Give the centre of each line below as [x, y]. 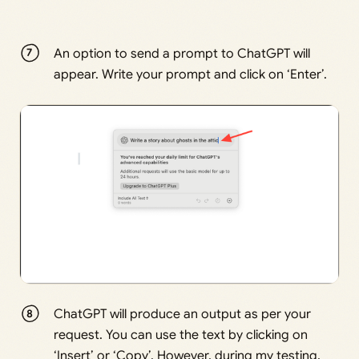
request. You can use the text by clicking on [181, 335]
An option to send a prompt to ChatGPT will [182, 53]
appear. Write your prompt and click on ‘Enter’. [191, 74]
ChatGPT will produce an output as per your [183, 315]
